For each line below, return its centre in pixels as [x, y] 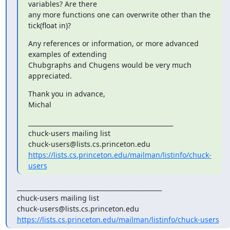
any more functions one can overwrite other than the [119, 15]
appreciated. [50, 76]
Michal [40, 104]
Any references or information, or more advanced [113, 43]
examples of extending [67, 54]
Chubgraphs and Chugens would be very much [110, 65]
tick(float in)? [49, 25]
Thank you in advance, [66, 94]
